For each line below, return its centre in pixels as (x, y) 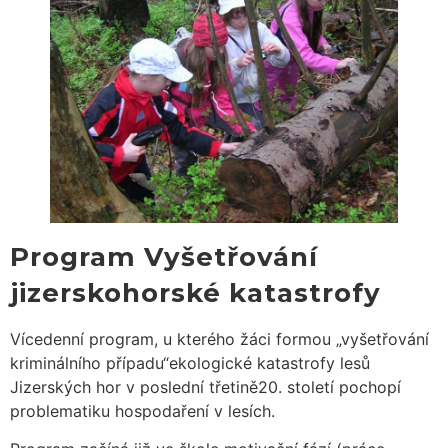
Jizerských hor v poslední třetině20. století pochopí (205, 386)
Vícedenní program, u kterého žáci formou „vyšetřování (219, 338)
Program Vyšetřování (164, 256)
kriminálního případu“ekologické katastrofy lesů (190, 362)
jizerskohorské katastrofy (195, 292)
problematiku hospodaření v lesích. (142, 410)
